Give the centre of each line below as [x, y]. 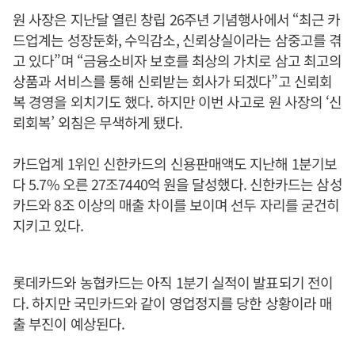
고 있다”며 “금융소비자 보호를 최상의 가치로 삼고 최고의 [177, 60]
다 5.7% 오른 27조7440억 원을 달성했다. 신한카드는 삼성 [177, 184]
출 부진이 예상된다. [69, 323]
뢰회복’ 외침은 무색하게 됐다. [97, 122]
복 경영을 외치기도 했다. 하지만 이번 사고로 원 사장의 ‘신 [177, 101]
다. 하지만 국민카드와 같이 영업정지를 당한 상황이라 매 [173, 303]
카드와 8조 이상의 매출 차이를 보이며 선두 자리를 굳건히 [176, 204]
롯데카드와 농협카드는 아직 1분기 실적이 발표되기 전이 [173, 282]
